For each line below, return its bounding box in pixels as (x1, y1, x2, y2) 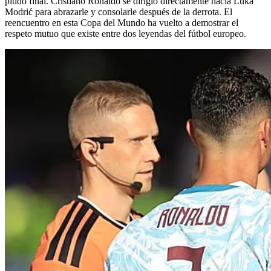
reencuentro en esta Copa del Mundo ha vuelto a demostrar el (5, 17, 238, 28)
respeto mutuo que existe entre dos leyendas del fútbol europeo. (5, 28, 246, 39)
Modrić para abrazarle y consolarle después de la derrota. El (5, 6, 232, 17)
